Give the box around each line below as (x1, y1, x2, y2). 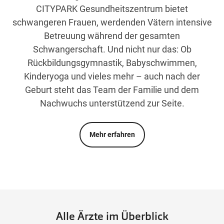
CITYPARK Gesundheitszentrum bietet (36, 3, 188, 14)
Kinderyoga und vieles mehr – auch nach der (24, 71, 200, 82)
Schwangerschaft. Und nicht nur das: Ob (32, 44, 191, 55)
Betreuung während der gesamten (44, 30, 180, 41)
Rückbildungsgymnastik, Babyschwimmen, (27, 57, 197, 68)
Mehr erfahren (89, 130, 135, 139)
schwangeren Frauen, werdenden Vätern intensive (12, 17, 212, 28)
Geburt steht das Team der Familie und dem (25, 84, 199, 95)
